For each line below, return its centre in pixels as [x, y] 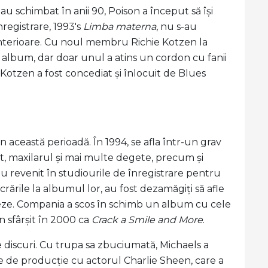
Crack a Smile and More [147, 220]
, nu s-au [176, 27]
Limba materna [120, 27]
